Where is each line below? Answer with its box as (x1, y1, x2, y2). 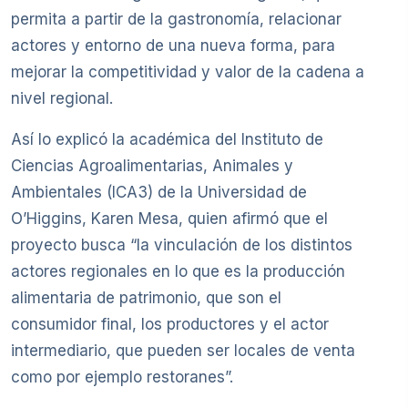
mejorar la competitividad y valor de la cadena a (11, 62, 364, 81)
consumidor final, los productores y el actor (11, 314, 329, 333)
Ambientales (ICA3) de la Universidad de (11, 182, 307, 201)
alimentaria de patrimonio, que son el (11, 288, 281, 307)
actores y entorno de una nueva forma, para (11, 36, 335, 55)
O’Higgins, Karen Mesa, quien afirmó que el (11, 209, 328, 228)
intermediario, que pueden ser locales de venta (11, 341, 355, 360)
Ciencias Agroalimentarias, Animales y (11, 156, 293, 175)
